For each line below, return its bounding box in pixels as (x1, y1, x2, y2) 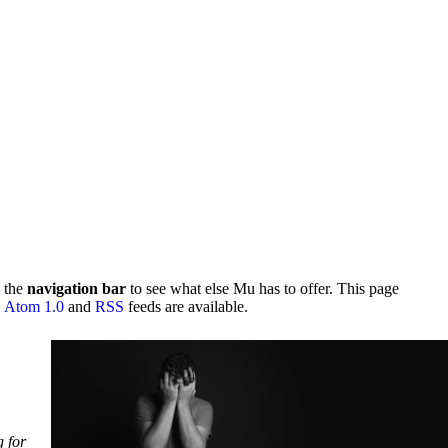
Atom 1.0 (4, 298, 64, 315)
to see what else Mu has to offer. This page (126, 280, 399, 297)
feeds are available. (124, 298, 248, 315)
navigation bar (27, 280, 126, 297)
